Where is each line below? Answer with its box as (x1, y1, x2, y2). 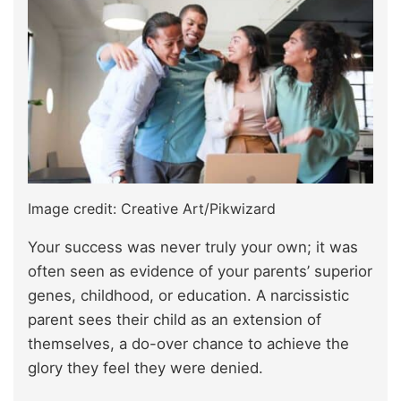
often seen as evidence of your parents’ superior (28, 262, 372, 281)
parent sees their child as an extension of (28, 311, 321, 329)
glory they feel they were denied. (28, 359, 263, 378)
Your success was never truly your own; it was (28, 238, 358, 257)
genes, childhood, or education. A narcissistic (28, 286, 349, 305)
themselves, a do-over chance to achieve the (28, 335, 349, 354)
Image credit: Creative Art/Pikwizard (28, 200, 276, 218)
